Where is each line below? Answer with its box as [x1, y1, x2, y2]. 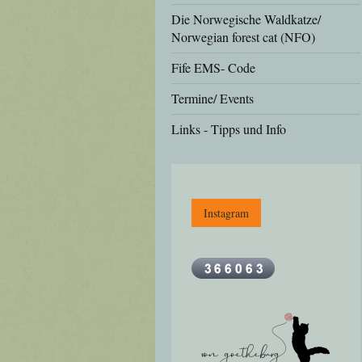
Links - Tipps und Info [171, 120, 286, 137]
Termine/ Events [171, 90, 254, 107]
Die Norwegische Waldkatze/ [171, 11, 321, 27]
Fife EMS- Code [171, 59, 255, 76]
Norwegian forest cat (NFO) [171, 28, 315, 45]
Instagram [204, 205, 249, 221]
